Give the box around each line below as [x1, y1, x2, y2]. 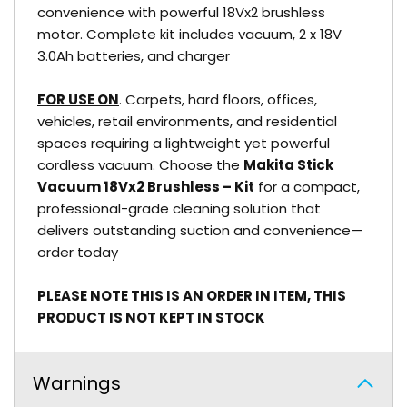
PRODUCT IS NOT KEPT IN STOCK [37, 308, 265, 327]
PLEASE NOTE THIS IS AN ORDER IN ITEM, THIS [37, 286, 346, 305]
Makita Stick [243, 155, 333, 174]
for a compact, [254, 177, 360, 196]
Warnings [33, 371, 121, 396]
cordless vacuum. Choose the [37, 155, 243, 174]
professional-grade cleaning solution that [37, 199, 321, 218]
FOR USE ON [37, 90, 119, 109]
